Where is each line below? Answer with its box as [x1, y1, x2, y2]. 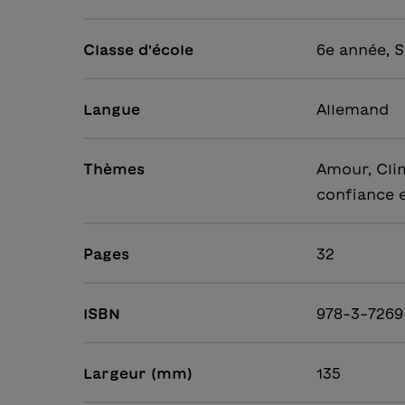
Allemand [316, 102, 390, 118]
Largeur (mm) [83, 366, 193, 381]
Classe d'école [83, 42, 193, 58]
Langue [83, 102, 140, 118]
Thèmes [83, 162, 145, 177]
